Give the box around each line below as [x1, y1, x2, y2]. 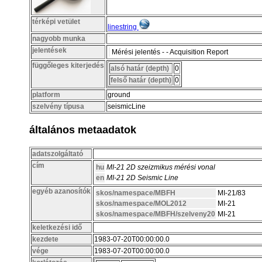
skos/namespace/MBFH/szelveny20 [96, 209, 215, 218]
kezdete [32, 235, 58, 243]
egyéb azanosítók [32, 187, 91, 195]
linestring [108, 22, 137, 31]
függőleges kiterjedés [32, 61, 104, 70]
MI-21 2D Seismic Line [106, 173, 178, 182]
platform [32, 90, 60, 99]
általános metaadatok [29, 123, 136, 136]
